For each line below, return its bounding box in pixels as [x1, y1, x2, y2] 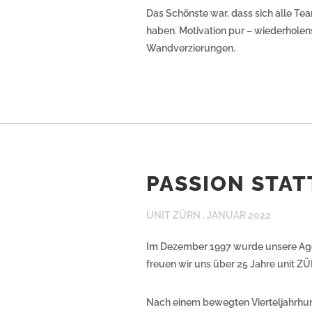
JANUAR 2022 [207, 210, 271, 221]
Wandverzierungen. [146, 42, 235, 54]
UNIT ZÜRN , [146, 210, 207, 221]
